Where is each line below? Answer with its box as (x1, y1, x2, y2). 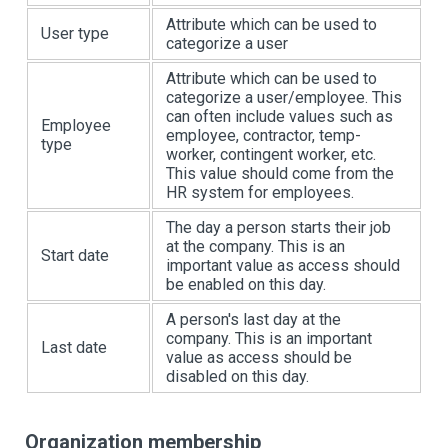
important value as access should (166, 256, 400, 276)
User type (41, 24, 109, 44)
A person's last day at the (166, 310, 341, 330)
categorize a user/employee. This (166, 88, 402, 108)
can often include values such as (166, 107, 393, 127)
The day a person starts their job (166, 218, 391, 238)
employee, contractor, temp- (166, 126, 361, 146)
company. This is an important (166, 329, 372, 349)
